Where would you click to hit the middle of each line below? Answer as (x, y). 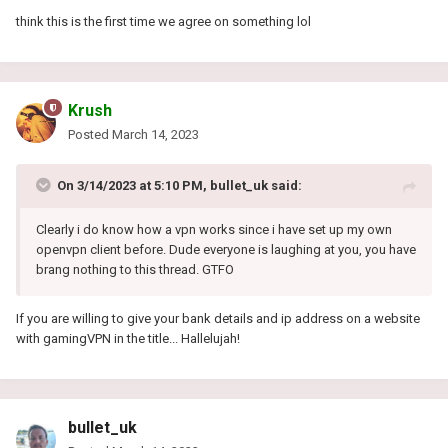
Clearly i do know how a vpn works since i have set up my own (214, 229)
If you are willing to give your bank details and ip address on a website (218, 318)
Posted (90, 134)
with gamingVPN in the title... (97, 338)
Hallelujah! (210, 338)
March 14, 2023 (155, 134)
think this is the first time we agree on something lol (163, 21)
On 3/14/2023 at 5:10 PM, (133, 185)
